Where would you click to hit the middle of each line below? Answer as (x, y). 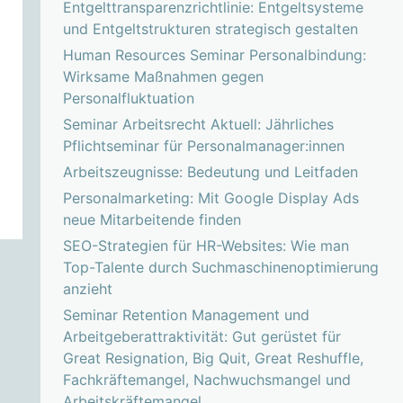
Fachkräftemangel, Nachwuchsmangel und (206, 380)
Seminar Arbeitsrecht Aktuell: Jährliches (198, 125)
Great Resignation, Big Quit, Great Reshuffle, (213, 358)
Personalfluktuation (128, 99)
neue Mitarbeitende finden (152, 220)
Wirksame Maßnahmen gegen (163, 77)
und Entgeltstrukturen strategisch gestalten (210, 29)
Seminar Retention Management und (186, 315)
